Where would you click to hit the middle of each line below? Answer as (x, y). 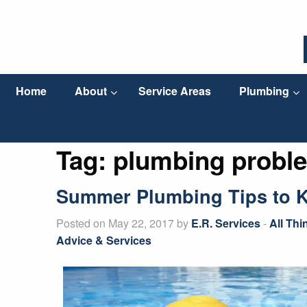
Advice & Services (104, 241)
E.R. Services (226, 223)
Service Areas (174, 91)
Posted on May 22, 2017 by (124, 223)
